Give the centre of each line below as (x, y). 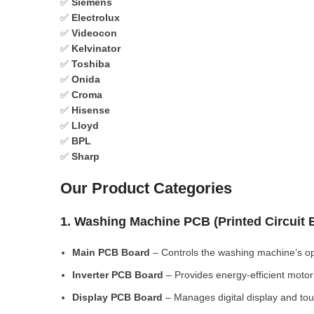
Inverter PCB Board (118, 275)
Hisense (91, 110)
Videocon (94, 33)
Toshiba (91, 64)
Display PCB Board (117, 297)
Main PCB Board (111, 252)
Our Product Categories (146, 188)
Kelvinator (96, 48)
